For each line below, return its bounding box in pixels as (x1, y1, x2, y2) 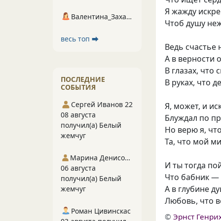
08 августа (61, 110, 96, 119)
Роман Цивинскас (71, 206, 131, 216)
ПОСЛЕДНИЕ (61, 74, 105, 84)
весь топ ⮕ (61, 34, 99, 43)
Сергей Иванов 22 (71, 100, 133, 109)
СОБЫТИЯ (61, 82, 96, 92)
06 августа (61, 163, 96, 173)
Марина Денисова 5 (125, 153, 131, 162)
